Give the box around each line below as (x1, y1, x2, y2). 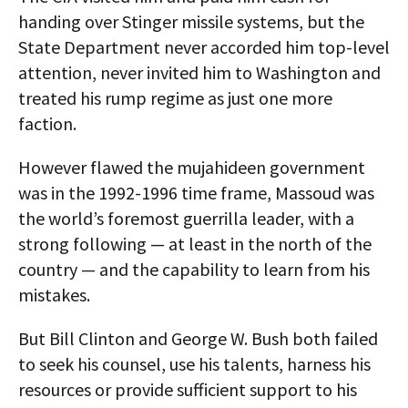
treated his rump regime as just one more (18, 87, 332, 110)
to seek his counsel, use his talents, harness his (18, 352, 371, 376)
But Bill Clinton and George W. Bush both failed (18, 327, 378, 351)
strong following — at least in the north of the (18, 232, 372, 256)
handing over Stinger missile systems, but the (18, 10, 364, 34)
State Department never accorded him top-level (18, 36, 390, 59)
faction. (18, 112, 76, 136)
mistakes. (18, 283, 90, 307)
